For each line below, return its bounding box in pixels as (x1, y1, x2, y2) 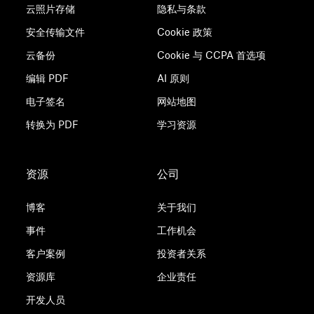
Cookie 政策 (156, 26, 212, 38)
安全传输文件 (26, 26, 86, 38)
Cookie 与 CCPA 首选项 (156, 49, 266, 61)
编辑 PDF (26, 72, 69, 84)
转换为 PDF (26, 118, 79, 130)
